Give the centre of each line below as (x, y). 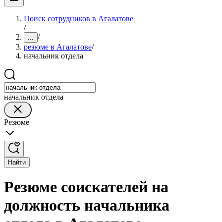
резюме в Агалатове (58, 47)
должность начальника (87, 205)
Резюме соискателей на (86, 187)
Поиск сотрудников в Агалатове (79, 19)
